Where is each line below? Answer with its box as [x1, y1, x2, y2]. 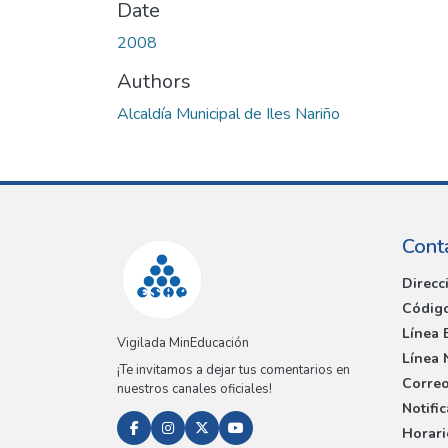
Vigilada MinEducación [117, 334, 249, 353]
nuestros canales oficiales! [117, 380, 272, 399]
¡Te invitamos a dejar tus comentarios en [117, 361, 350, 380]
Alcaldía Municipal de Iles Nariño [117, 102, 340, 125]
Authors [117, 67, 191, 95]
